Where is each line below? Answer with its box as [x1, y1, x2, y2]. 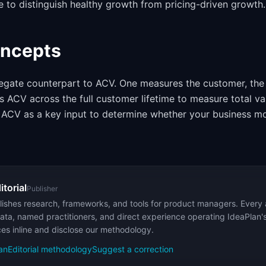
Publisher [27, 184, 58, 193]
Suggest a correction [92, 244, 173, 254]
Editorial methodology [8, 244, 92, 254]
